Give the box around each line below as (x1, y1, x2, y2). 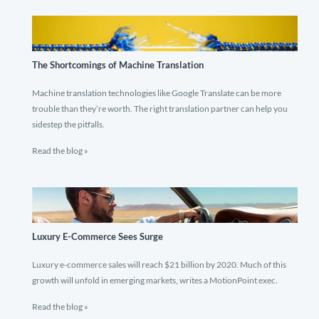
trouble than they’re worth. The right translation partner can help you (32, 103, 288, 114)
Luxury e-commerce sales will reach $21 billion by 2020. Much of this (32, 259, 286, 270)
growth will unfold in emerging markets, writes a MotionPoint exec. (32, 275, 278, 286)
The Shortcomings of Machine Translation (32, 59, 204, 70)
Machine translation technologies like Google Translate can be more (32, 88, 281, 98)
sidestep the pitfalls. (32, 119, 105, 130)
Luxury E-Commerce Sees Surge (32, 231, 163, 242)
